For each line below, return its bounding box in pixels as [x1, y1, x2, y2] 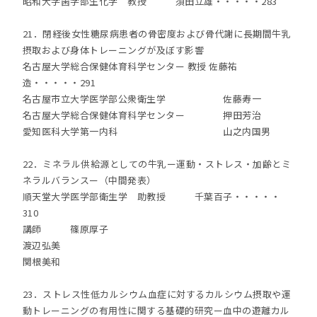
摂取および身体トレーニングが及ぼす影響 [22, 43, 204, 57]
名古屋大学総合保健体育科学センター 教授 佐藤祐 [22, 59, 238, 73]
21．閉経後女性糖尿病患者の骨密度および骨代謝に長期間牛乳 [22, 27, 292, 40]
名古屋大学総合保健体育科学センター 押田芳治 [22, 108, 262, 122]
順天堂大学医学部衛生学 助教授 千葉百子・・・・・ [22, 190, 281, 203]
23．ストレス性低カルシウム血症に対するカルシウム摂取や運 [22, 287, 292, 301]
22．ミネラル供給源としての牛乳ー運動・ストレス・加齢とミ [22, 157, 292, 171]
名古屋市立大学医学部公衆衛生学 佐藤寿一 [22, 92, 262, 105]
